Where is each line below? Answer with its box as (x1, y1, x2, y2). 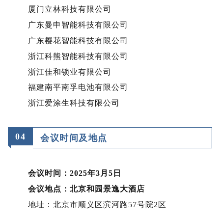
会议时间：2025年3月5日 (28, 168, 121, 177)
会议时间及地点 (40, 133, 108, 143)
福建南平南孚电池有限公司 (28, 82, 128, 91)
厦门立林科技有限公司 (28, 4, 111, 13)
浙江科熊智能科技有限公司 (28, 52, 128, 60)
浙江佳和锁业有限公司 (28, 67, 111, 76)
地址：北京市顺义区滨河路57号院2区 (28, 200, 166, 209)
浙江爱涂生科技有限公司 (28, 98, 120, 107)
